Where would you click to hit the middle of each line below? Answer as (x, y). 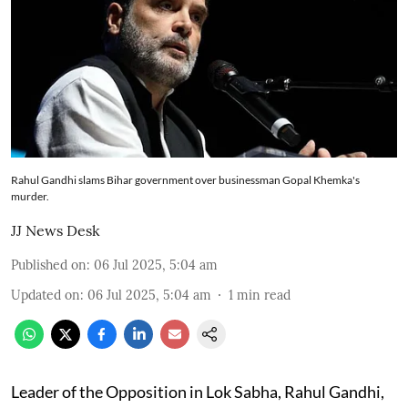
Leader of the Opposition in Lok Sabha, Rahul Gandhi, (198, 391)
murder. (30, 196)
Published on (49, 265)
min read (264, 295)
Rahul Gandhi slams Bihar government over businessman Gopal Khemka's (185, 179)
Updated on (46, 295)
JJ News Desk (56, 230)
